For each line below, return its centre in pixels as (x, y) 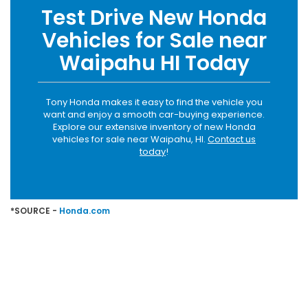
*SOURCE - (35, 211)
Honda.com (85, 211)
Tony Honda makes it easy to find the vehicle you (154, 102)
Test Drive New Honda (154, 18)
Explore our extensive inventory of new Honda (154, 127)
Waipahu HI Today (154, 64)
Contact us (232, 140)
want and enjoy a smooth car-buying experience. (154, 115)
